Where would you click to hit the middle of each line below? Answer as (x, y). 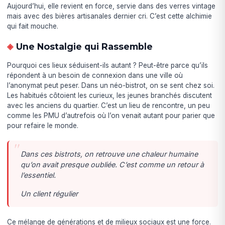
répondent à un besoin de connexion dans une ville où (95, 75)
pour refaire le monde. (43, 125)
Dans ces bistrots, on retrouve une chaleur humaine (109, 154)
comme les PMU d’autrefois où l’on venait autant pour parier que (111, 115)
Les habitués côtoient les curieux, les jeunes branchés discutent (110, 95)
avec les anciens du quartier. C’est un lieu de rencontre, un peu (109, 105)
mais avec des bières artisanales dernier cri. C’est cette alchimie (110, 16)
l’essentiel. (38, 175)
